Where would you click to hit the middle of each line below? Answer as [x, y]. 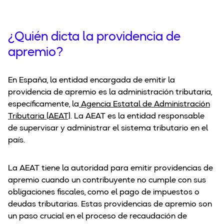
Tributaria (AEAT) [39, 117]
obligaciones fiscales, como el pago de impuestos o [104, 193]
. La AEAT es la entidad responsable [137, 117]
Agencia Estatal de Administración [144, 105]
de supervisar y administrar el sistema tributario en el [108, 129]
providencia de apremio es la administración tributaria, [110, 93]
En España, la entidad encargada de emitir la [91, 81]
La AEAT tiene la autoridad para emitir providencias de [110, 169]
